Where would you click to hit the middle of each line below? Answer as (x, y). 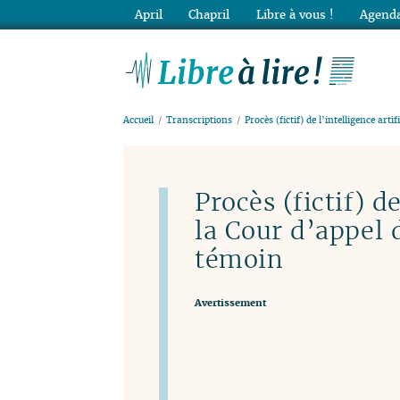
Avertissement (230, 302)
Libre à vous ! (295, 14)
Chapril (209, 14)
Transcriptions (200, 121)
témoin (239, 259)
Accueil (138, 121)
